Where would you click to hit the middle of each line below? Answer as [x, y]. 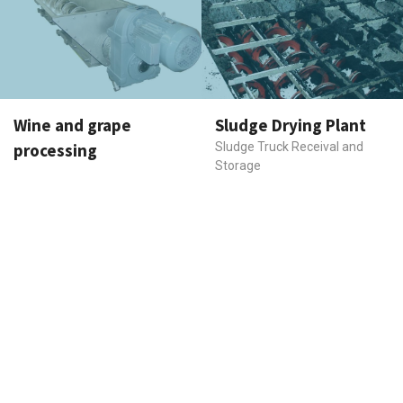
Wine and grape [72, 125]
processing [55, 150]
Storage [238, 165]
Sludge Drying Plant [291, 125]
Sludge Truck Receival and [289, 146]
